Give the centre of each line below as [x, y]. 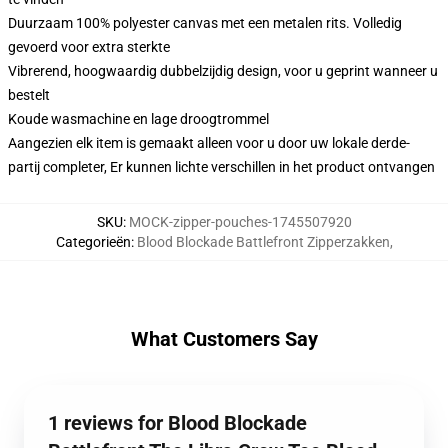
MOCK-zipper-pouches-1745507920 [240, 222]
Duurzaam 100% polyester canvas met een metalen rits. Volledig [205, 23]
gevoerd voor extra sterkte [89, 47]
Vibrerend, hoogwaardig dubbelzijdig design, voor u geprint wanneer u [223, 71]
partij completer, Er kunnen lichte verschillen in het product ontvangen [221, 167]
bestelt [29, 95]
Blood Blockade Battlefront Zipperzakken [263, 242]
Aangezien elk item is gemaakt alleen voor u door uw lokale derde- [209, 143]
